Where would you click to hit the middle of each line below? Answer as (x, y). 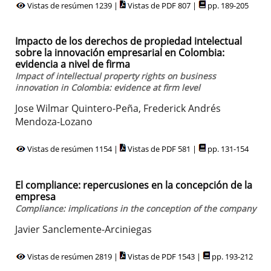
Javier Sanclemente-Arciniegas (83, 229)
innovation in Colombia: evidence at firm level (108, 88)
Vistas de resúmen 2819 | (73, 256)
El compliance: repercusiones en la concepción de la (134, 185)
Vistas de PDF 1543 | (164, 256)
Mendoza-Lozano (54, 122)
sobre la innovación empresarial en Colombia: (120, 53)
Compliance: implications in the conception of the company (135, 208)
